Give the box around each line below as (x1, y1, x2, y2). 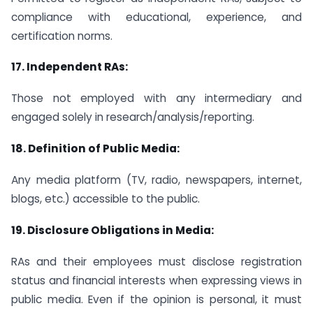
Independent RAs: (27, 59, 128, 75)
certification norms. (11, 28, 112, 43)
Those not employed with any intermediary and (11, 91, 302, 106)
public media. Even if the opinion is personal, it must (11, 291, 302, 307)
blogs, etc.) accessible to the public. (11, 191, 200, 206)
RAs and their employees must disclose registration (11, 254, 302, 269)
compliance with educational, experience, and (11, 9, 302, 24)
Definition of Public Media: (28, 141, 180, 156)
